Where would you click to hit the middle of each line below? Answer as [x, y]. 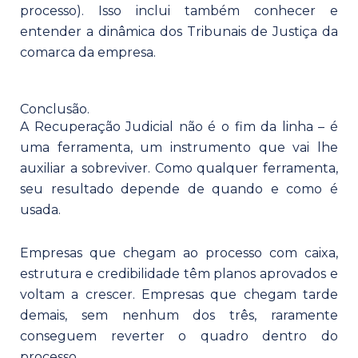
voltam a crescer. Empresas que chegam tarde [179, 294]
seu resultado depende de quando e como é [179, 189]
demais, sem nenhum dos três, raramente [179, 315]
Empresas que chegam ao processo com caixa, [179, 253]
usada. [40, 209]
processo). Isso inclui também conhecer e [179, 10]
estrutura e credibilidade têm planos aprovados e [179, 273]
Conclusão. [55, 109]
